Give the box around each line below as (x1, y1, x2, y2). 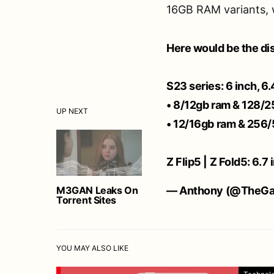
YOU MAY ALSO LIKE (56, 243, 128, 253)
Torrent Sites (56, 193, 116, 206)
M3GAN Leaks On (56, 183, 138, 196)
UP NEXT (56, 106, 88, 116)
